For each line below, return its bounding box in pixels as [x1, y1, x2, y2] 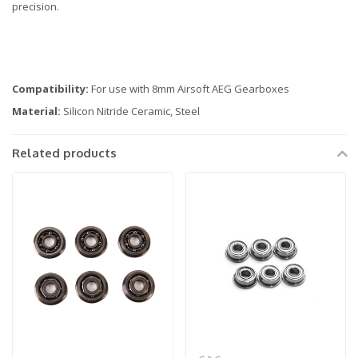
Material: [12, 104, 61, 119]
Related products [12, 145, 117, 161]
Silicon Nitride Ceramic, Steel [61, 104, 200, 119]
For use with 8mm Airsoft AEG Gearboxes [89, 82, 289, 97]
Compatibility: [12, 82, 89, 97]
